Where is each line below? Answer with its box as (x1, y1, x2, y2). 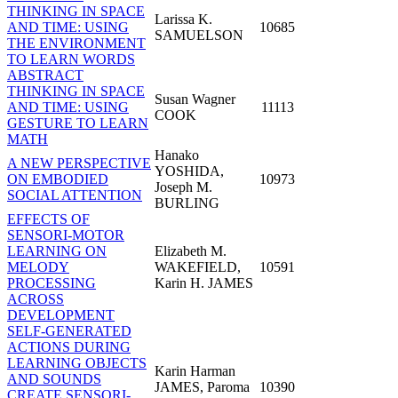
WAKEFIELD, (155, 259, 241, 275)
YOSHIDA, (155, 163, 224, 179)
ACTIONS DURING (7, 338, 131, 354)
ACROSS (7, 291, 64, 306)
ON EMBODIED (7, 171, 108, 187)
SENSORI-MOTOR (7, 227, 124, 243)
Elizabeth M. (155, 243, 227, 259)
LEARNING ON (7, 243, 107, 259)
